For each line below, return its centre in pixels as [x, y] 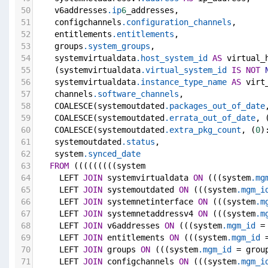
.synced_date [112, 154]
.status [138, 142]
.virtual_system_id [184, 70]
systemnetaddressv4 [150, 214]
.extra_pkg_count [203, 130]
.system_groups [117, 46]
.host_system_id [172, 58]
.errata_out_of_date [210, 118]
